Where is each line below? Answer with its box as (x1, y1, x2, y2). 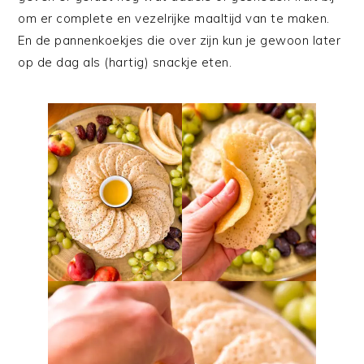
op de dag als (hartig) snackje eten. (18, 54, 232, 70)
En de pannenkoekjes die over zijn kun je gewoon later (18, 32, 341, 48)
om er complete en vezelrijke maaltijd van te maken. (18, 11, 330, 26)
